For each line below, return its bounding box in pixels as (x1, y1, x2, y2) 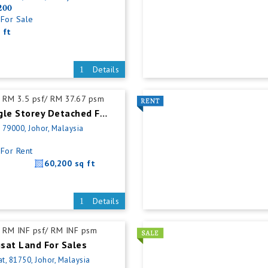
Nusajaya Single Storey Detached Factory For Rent (99, 108, 107, 120)
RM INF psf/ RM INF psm (2, 225, 98, 236)
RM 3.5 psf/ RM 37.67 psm (2, 93, 105, 104)
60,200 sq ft (44, 158, 96, 169)
